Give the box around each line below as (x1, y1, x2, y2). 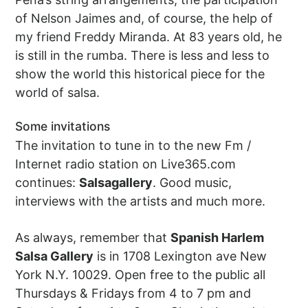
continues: (15, 175, 80, 190)
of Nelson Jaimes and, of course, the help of (15, 10, 274, 25)
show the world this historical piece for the (15, 66, 265, 81)
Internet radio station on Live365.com (15, 156, 236, 171)
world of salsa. (15, 85, 100, 100)
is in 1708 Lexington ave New (93, 248, 267, 263)
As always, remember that (15, 230, 171, 245)
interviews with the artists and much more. (15, 193, 266, 208)
